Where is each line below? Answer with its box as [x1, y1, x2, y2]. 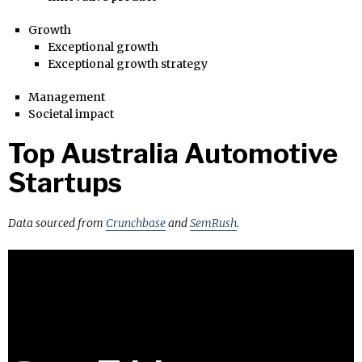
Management [27, 89, 105, 104]
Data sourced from [8, 215, 106, 230]
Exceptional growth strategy [48, 56, 208, 71]
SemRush [190, 215, 237, 230]
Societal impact [27, 106, 114, 121]
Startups [8, 166, 122, 199]
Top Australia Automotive [8, 137, 338, 170]
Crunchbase [106, 215, 166, 230]
